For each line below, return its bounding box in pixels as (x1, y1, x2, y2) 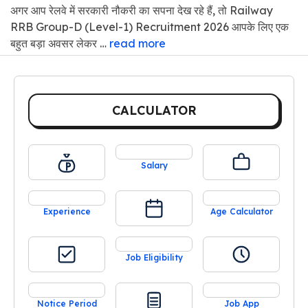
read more (109, 36, 166, 50)
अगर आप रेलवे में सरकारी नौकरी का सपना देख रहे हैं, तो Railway (10, 3, 273, 17)
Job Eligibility (125, 252, 183, 263)
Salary (140, 159, 168, 170)
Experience (43, 206, 91, 217)
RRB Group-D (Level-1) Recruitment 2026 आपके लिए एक (10, 19, 289, 34)
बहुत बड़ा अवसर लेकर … (10, 36, 109, 50)
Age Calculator (210, 206, 273, 217)
